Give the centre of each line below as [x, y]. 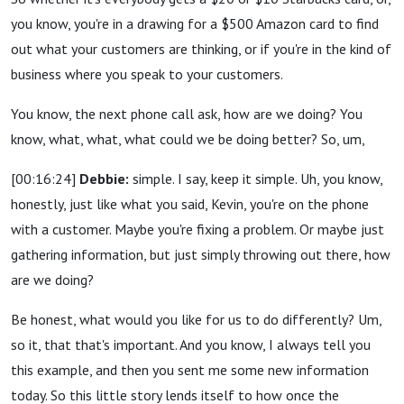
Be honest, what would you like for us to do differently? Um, [196, 319]
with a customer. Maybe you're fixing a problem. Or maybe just [197, 229]
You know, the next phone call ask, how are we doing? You [187, 114]
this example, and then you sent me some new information [190, 370]
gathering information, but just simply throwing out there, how [201, 254]
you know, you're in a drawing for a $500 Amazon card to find [195, 23]
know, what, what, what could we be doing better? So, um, [188, 139]
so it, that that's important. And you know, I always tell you [191, 344]
